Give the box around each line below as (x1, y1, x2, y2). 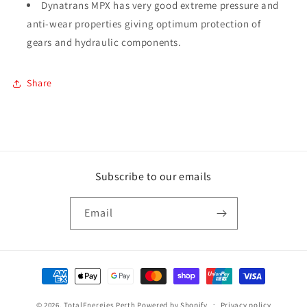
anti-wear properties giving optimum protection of (27, 16, 261, 30)
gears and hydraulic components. (27, 35, 182, 49)
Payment (38, 262, 78, 276)
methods (38, 281, 78, 295)
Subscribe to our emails (95, 169, 212, 184)
